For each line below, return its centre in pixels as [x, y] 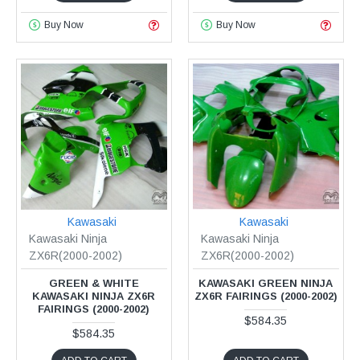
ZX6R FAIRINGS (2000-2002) [266, 296]
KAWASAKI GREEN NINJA [266, 283]
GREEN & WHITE [94, 283]
